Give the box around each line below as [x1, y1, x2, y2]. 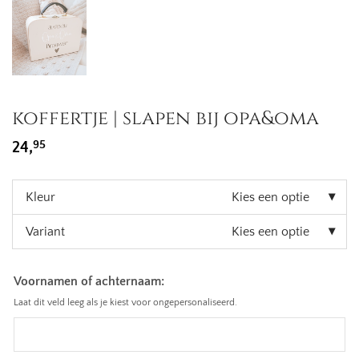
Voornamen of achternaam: [14, 274, 164, 288]
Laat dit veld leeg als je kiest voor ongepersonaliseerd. [14, 297, 237, 308]
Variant [26, 224, 65, 239]
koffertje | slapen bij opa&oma [12, 106, 319, 131]
